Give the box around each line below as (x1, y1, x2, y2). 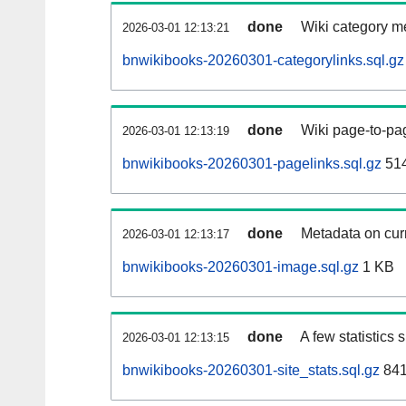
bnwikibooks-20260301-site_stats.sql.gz (122, 362, 380, 379)
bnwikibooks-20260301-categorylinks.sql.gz (122, 53, 404, 69)
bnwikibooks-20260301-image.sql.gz (122, 259, 359, 275)
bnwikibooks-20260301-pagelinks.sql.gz (122, 156, 382, 172)
